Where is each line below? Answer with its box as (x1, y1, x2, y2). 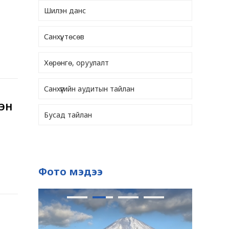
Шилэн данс (44, 6, 86, 15)
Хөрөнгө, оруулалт (44, 58, 109, 67)
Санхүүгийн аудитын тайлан (44, 84, 134, 94)
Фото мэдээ (38, 165, 103, 178)
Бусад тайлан (44, 110, 92, 120)
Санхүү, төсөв (44, 32, 84, 41)
